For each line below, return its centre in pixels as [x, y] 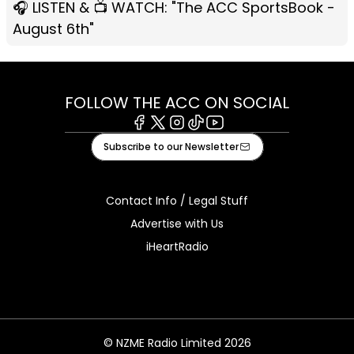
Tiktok [205, 137]
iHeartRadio [177, 246]
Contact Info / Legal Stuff [177, 200]
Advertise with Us [177, 223]
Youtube [230, 137]
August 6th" [53, 28]
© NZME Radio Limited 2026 [177, 343]
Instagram [199, 137]
